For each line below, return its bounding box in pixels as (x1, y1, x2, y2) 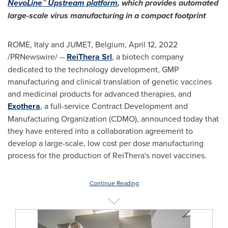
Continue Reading (89, 179, 139, 187)
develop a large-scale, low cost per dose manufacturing (8, 137, 204, 149)
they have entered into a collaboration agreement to (8, 125, 193, 136)
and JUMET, (49, 39, 95, 50)
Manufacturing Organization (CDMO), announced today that (8, 113, 219, 124)
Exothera (8, 100, 40, 112)
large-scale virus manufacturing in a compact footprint (8, 10, 206, 21)
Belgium (95, 39, 125, 50)
